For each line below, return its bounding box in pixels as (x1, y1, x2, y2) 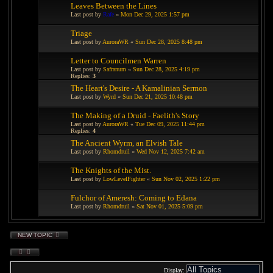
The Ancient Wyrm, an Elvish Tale (71, 138, 183, 147)
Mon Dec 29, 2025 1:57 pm (121, 10, 190, 18)
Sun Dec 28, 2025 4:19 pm (133, 65, 200, 73)
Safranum (103, 65, 126, 73)
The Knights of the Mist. (71, 165, 151, 175)
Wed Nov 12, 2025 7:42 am (136, 147, 205, 155)
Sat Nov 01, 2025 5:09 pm (136, 202, 203, 210)
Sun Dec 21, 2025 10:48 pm (122, 93, 193, 100)
